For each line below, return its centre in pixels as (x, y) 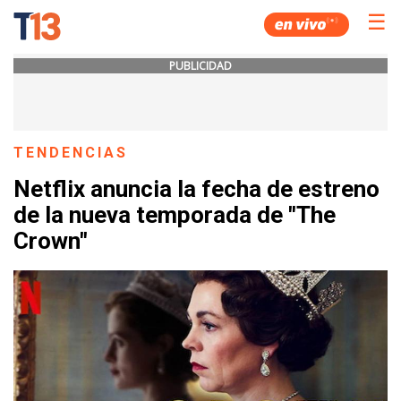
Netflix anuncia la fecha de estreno (196, 189)
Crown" (51, 241)
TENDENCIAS (71, 153)
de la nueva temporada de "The (175, 215)
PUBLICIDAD (200, 66)
